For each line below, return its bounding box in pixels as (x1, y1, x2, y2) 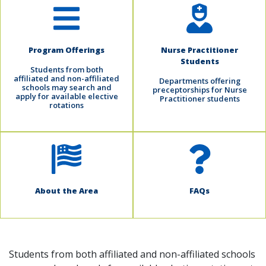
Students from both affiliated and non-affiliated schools (9, 248, 255, 261)
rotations (49, 100, 84, 111)
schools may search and (21, 82, 112, 93)
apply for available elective (15, 91, 118, 102)
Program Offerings (28, 45, 104, 56)
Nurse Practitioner (161, 45, 238, 56)
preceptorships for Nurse (152, 84, 247, 96)
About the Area (35, 185, 98, 197)
